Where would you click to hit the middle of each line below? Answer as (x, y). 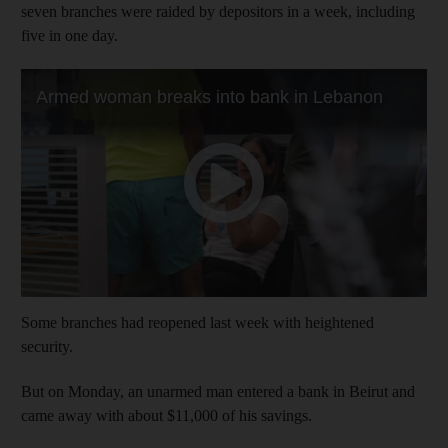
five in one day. (69, 35)
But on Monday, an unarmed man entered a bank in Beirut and (218, 391)
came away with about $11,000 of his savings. (166, 415)
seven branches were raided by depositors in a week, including (218, 11)
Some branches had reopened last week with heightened (197, 322)
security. (47, 346)
